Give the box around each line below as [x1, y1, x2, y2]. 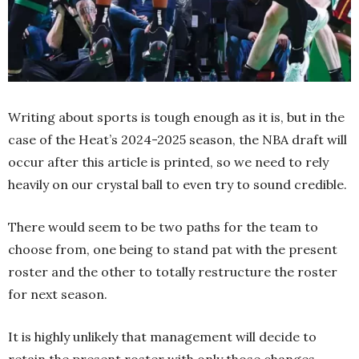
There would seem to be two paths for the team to [8, 219, 318, 236]
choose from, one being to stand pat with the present [8, 241, 337, 258]
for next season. [8, 286, 107, 303]
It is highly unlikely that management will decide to [8, 329, 317, 345]
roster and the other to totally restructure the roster [8, 264, 337, 280]
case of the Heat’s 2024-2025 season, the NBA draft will [8, 131, 347, 148]
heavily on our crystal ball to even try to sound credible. [8, 176, 347, 193]
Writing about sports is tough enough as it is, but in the [8, 109, 345, 126]
